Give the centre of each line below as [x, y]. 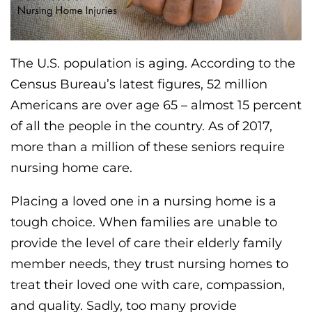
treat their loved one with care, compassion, [148, 284]
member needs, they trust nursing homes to [149, 264]
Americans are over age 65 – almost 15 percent [156, 105]
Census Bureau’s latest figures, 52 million [139, 84]
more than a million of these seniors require [148, 147]
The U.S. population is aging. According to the [153, 63]
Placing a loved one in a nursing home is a [143, 201]
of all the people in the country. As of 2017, [141, 126]
